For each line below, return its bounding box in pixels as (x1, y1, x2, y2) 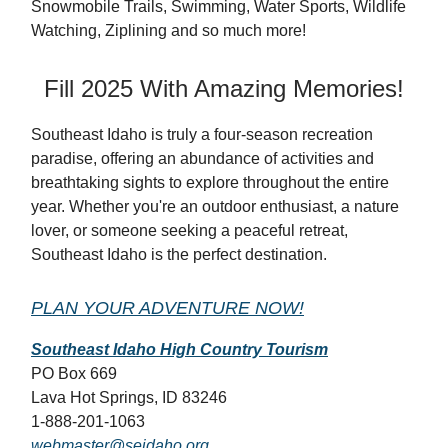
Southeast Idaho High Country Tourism (31, 341, 328, 359)
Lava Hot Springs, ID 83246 (31, 389, 227, 407)
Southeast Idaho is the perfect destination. (31, 246, 327, 264)
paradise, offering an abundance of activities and (31, 150, 374, 168)
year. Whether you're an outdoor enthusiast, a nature (31, 198, 399, 216)
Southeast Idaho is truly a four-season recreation (31, 126, 373, 144)
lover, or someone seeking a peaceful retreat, (31, 222, 348, 240)
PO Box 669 (31, 365, 117, 383)
